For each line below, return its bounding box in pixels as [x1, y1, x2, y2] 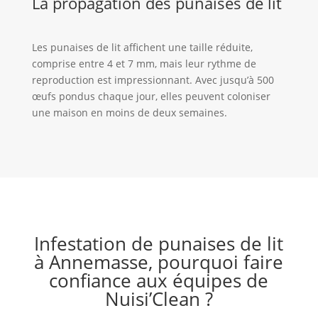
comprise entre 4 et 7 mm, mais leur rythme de [31, 57, 256, 71]
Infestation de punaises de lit [34, 231, 284, 257]
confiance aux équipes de [49, 268, 269, 294]
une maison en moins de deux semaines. [31, 106, 227, 120]
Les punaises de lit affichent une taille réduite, [31, 40, 253, 55]
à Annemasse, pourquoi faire [34, 249, 284, 275]
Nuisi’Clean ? [104, 286, 213, 312]
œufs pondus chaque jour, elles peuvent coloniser [31, 89, 270, 104]
